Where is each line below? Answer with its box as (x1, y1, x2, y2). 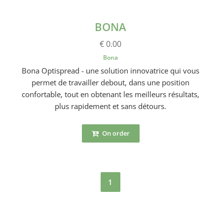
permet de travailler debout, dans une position (32, 77, 189, 88)
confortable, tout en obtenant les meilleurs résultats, (22, 89, 199, 100)
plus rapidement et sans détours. (55, 101, 166, 111)
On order (100, 129, 130, 138)
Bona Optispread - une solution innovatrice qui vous (22, 66, 199, 76)
